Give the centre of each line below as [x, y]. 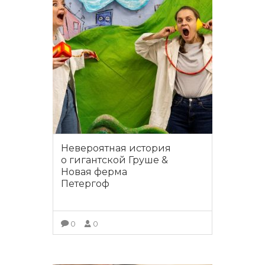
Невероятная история [116, 148]
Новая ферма [94, 172]
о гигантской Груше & [114, 160]
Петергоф [85, 184]
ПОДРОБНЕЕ [132, 247]
